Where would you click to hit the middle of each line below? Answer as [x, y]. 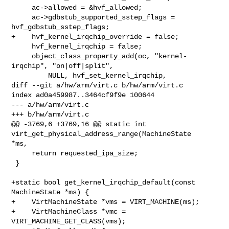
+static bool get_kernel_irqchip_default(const [104, 182]
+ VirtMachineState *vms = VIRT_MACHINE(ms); [106, 202]
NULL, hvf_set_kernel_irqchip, [30, 75]
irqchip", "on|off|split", [63, 66]
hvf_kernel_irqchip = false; [22, 46]
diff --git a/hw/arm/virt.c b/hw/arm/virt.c [97, 85]
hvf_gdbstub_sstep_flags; [61, 27]
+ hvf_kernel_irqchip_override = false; [95, 37]
